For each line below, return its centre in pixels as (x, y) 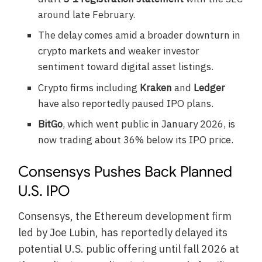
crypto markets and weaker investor (119, 51)
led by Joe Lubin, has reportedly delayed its (123, 232)
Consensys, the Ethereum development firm (125, 216)
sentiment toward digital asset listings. (126, 67)
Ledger (210, 87)
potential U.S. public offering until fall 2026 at (129, 249)
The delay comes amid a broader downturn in (139, 35)
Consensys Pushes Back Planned (125, 172)
